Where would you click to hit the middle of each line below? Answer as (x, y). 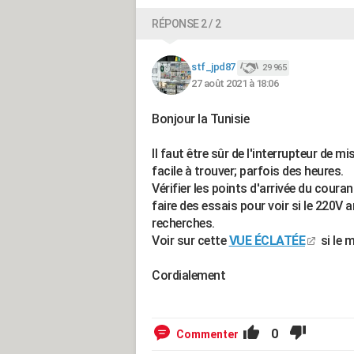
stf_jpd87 (213, 67)
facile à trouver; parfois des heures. (248, 171)
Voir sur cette (190, 241)
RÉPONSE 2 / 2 (186, 24)
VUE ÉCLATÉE (267, 241)
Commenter (207, 334)
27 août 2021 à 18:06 (235, 83)
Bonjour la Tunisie (200, 119)
